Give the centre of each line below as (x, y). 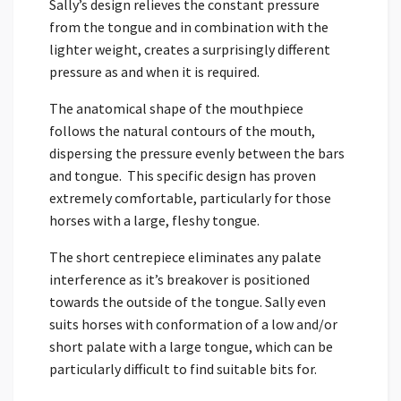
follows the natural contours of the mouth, (182, 130)
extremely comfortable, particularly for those (190, 197)
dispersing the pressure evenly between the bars (197, 153)
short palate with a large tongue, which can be (191, 346)
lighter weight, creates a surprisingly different (190, 49)
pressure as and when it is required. (154, 71)
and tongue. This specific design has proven (183, 175)
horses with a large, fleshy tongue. (154, 220)
